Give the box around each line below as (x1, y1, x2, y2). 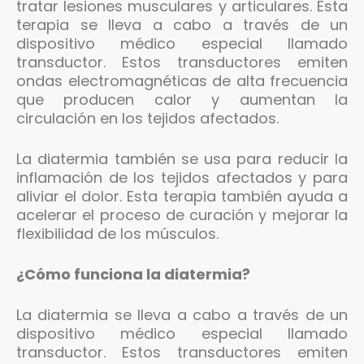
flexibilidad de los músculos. (16, 223, 219, 244)
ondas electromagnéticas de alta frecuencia (16, 70, 348, 91)
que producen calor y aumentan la (16, 89, 348, 110)
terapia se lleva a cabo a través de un (16, 14, 348, 35)
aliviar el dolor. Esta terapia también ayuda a (16, 185, 348, 206)
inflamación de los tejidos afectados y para (16, 167, 348, 188)
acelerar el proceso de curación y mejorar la (16, 204, 348, 225)
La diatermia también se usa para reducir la (16, 148, 348, 169)
